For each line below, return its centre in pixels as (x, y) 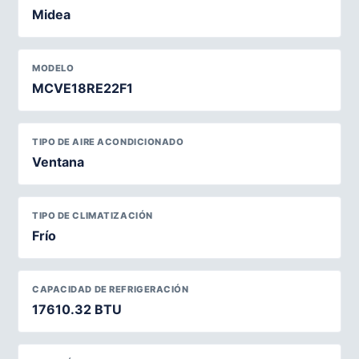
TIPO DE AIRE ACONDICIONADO (108, 141)
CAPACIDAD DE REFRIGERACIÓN (111, 289)
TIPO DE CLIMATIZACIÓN (93, 215)
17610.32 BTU (77, 309)
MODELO (53, 68)
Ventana (58, 161)
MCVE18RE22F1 (83, 88)
